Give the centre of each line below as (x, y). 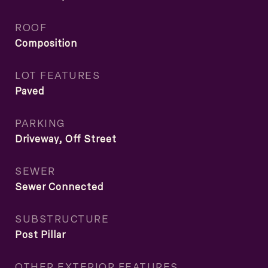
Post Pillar (40, 234)
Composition (46, 43)
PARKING (40, 123)
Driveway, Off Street (66, 139)
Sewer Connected (59, 187)
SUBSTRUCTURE (62, 218)
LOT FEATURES (57, 75)
